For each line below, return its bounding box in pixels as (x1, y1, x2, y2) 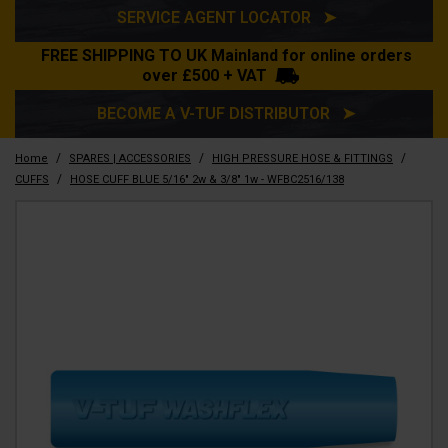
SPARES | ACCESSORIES (69, 151, 191, 165)
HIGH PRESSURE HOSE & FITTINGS (212, 151, 393, 165)
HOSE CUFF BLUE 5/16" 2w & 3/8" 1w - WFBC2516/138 (70, 172, 344, 186)
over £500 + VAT (141, 65, 267, 85)
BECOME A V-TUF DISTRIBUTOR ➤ (97, 103, 355, 123)
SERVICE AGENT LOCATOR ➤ (116, 7, 336, 27)
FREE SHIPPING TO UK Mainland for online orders (40, 45, 412, 65)
